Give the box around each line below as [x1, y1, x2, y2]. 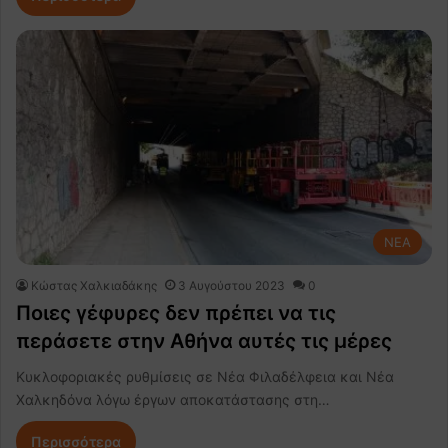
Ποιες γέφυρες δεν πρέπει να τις [16, 300, 336, 325]
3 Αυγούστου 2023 [178, 277, 285, 293]
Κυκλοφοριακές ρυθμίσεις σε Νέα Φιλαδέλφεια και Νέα [16, 367, 394, 385]
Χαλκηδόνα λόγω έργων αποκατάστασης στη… [16, 390, 330, 408]
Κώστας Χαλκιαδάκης [31, 277, 157, 293]
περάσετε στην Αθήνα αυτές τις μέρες [16, 328, 392, 353]
